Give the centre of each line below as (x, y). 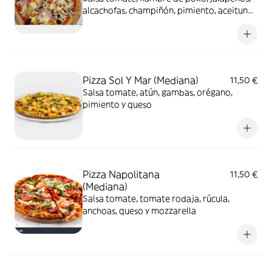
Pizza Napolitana (121, 174)
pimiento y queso (117, 104)
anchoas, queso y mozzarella (139, 210)
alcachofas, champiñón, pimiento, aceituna (168, 10)
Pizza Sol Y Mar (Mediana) (141, 80)
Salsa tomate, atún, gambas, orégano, (158, 92)
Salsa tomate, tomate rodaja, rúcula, (156, 198)
